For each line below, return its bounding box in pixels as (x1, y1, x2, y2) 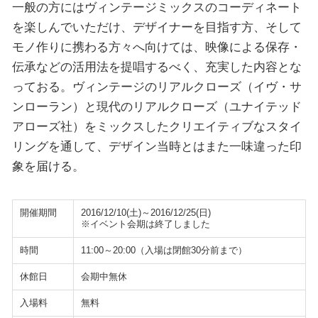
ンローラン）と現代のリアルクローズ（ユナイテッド (11, 99, 302, 114)
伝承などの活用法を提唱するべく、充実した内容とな (11, 59, 302, 74)
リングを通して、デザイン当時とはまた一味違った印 (11, 138, 302, 153)
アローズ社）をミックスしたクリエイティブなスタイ (11, 119, 302, 133)
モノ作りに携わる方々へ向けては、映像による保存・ (11, 39, 302, 54)
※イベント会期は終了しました (80, 219, 210, 230)
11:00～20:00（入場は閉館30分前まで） (80, 245, 247, 256)
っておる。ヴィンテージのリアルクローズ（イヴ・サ (11, 79, 302, 94)
